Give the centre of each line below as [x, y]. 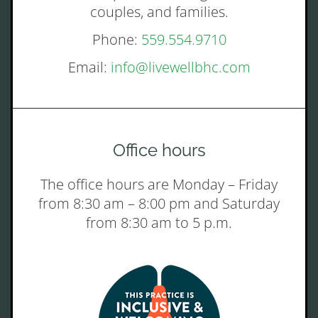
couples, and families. [159, 12]
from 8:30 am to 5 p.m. [159, 223]
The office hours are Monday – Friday [159, 184]
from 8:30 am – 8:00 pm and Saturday [159, 203]
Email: [89, 67]
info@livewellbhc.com [180, 67]
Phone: [116, 39]
